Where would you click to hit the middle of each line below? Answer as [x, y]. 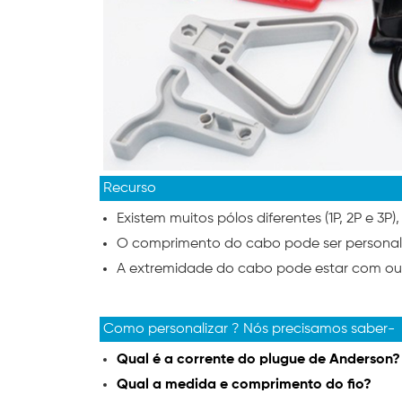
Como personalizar [167, 329]
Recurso [128, 188]
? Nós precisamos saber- [313, 329]
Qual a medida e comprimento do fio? [244, 385]
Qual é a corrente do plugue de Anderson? [258, 359]
